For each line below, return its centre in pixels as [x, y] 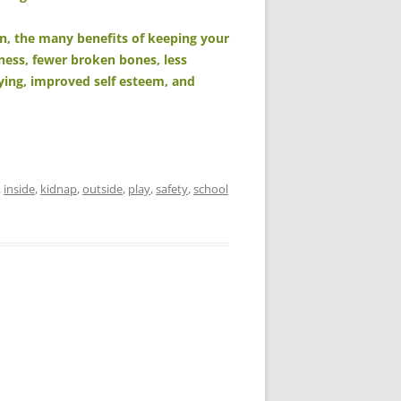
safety [172, 189]
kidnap [59, 189]
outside [102, 189]
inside [19, 189]
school [211, 189]
